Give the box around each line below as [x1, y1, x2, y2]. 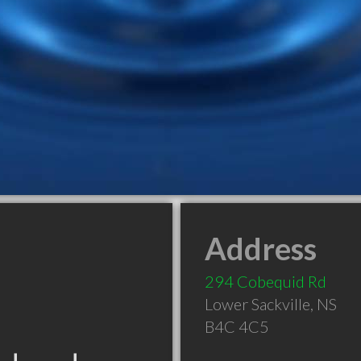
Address [205, 230, 317, 267]
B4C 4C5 [205, 317, 269, 336]
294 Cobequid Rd [205, 272, 326, 291]
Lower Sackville [205, 294, 310, 313]
